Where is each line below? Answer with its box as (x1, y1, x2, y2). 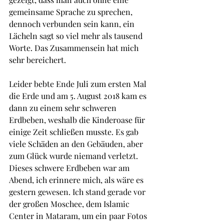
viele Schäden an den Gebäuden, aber (9, 138, 145, 149)
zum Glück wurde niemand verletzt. (9, 150, 140, 161)
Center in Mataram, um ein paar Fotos (9, 210, 149, 221)
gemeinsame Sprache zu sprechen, (9, 6, 134, 17)
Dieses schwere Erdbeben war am (9, 162, 131, 173)
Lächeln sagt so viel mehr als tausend (9, 30, 144, 41)
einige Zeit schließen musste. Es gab (9, 126, 140, 137)
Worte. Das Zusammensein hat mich (9, 42, 140, 53)
